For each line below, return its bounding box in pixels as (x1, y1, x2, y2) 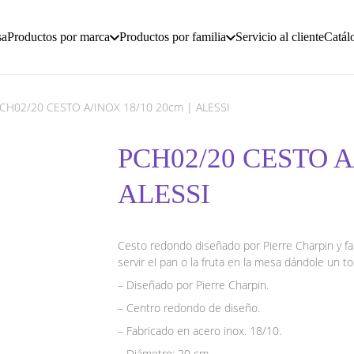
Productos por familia (119, 30, 226, 43)
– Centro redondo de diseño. (117, 300, 269, 315)
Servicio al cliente (235, 30, 324, 43)
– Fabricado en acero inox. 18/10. (117, 323, 281, 338)
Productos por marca (7, 30, 110, 43)
